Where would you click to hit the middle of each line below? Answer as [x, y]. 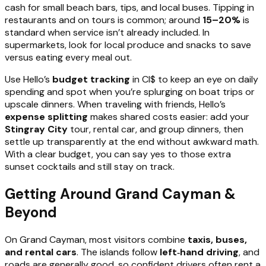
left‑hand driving [199, 252]
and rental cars [41, 252]
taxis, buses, [217, 239]
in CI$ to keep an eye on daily [194, 79]
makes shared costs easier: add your [169, 116]
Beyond [31, 212]
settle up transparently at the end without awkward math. [132, 141]
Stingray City [36, 129]
